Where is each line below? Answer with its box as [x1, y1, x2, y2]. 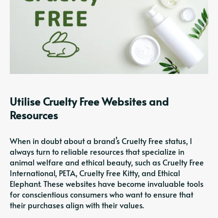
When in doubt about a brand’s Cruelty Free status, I [10, 135, 192, 146]
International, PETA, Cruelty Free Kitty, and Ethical [10, 167, 180, 178]
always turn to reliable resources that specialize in [10, 145, 184, 157]
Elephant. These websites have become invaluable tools [10, 178, 203, 189]
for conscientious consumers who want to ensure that [10, 188, 193, 200]
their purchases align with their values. [10, 199, 144, 210]
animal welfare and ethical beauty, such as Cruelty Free [10, 156, 204, 167]
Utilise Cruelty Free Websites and [10, 93, 169, 109]
